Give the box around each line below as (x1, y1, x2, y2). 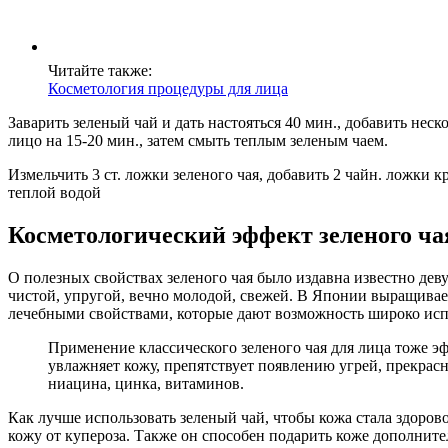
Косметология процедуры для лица (48, 79, 288, 97)
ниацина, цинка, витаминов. (48, 374, 244, 392)
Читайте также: (48, 61, 152, 79)
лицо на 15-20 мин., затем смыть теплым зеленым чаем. (8, 131, 388, 149)
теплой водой (8, 183, 101, 201)
